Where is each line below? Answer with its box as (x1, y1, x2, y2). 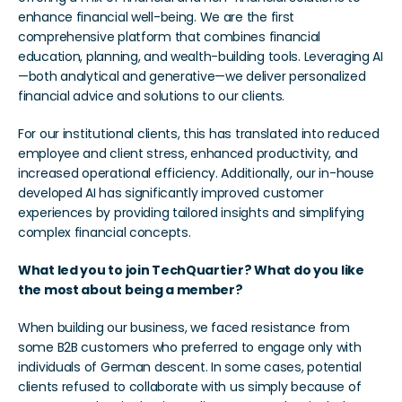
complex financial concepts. (18, 223, 191, 241)
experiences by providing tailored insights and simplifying (18, 204, 364, 222)
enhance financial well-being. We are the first (18, 8, 295, 26)
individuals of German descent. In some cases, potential (18, 358, 362, 376)
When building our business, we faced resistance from (18, 319, 350, 336)
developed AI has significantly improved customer (18, 184, 324, 202)
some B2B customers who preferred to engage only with (18, 338, 362, 356)
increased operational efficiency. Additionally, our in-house (18, 164, 375, 182)
